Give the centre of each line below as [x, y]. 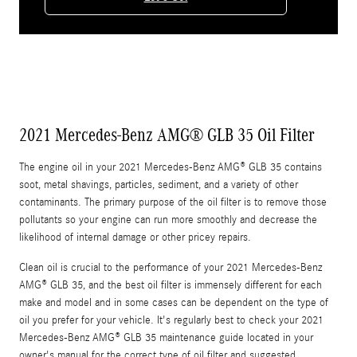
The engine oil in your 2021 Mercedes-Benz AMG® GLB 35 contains [171, 167]
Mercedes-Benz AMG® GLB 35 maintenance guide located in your [166, 337]
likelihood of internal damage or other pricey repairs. [135, 237]
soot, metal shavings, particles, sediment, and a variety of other [159, 184]
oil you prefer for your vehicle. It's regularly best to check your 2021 [171, 320]
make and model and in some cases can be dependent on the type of [174, 302]
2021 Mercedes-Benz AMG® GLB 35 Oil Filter [167, 134]
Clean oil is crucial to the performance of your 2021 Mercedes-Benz [171, 267]
